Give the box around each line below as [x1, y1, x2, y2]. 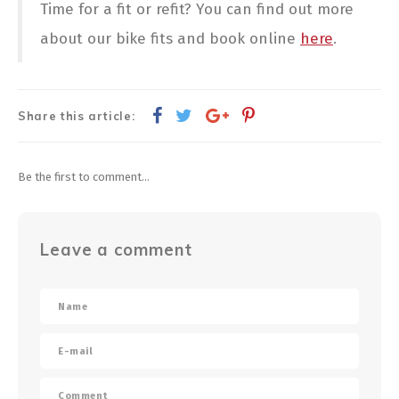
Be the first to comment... [18, 170, 150, 183]
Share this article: [18, 109, 135, 123]
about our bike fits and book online [40, 29, 300, 47]
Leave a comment [40, 240, 192, 260]
